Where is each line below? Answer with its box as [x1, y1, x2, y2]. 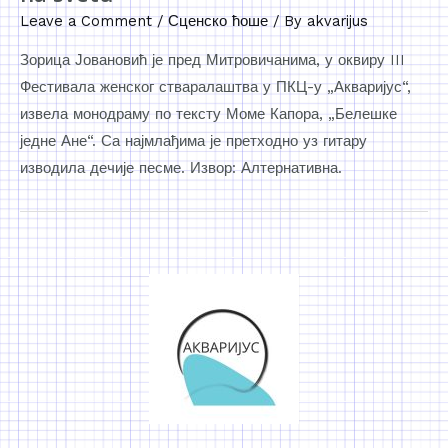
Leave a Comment [20, 12, 152, 31]
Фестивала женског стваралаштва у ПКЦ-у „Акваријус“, [20, 77, 411, 96]
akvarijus [307, 12, 368, 31]
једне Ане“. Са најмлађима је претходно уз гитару [20, 131, 367, 150]
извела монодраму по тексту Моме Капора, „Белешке [20, 104, 397, 123]
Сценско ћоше [168, 12, 268, 31]
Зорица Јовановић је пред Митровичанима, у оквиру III [20, 50, 405, 69]
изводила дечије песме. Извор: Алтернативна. [20, 158, 342, 177]
